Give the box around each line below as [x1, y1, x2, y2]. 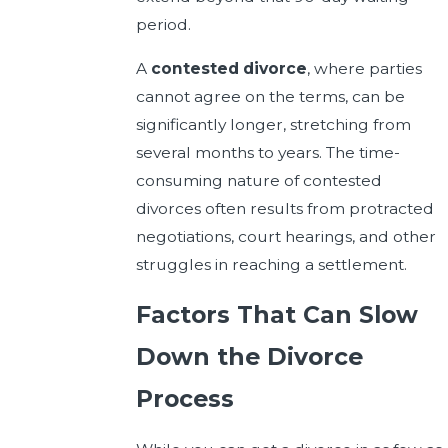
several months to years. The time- [135, 142, 400, 162]
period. [135, 14, 191, 34]
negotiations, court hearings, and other [135, 226, 436, 246]
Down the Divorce [135, 342, 363, 372]
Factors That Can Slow [135, 300, 418, 330]
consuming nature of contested [135, 170, 382, 190]
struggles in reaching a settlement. [135, 254, 407, 274]
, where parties [306, 58, 422, 78]
